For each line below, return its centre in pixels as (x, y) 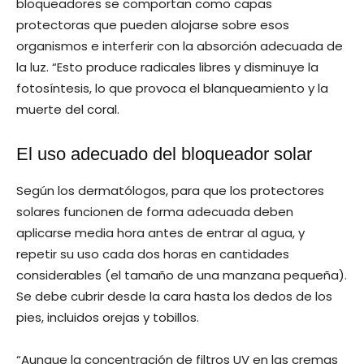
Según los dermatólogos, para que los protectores (170, 190)
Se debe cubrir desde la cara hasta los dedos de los (174, 296)
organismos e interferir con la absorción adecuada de (180, 45)
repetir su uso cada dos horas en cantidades (153, 253)
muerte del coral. (68, 109)
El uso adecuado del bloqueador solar (164, 154)
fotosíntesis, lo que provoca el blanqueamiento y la (172, 88)
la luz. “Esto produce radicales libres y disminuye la (167, 67)
